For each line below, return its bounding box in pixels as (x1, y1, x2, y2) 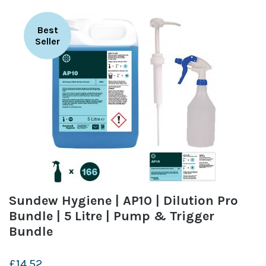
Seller (35, 35, 60, 47)
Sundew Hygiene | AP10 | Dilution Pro (9, 192, 238, 208)
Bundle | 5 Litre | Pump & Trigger (9, 208, 214, 224)
